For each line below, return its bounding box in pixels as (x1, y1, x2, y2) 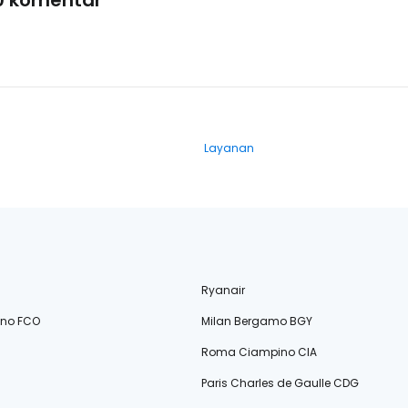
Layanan (204, 140, 254, 156)
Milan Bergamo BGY (201, 313, 313, 329)
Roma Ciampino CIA (201, 344, 318, 360)
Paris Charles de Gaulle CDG (201, 375, 360, 391)
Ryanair (201, 282, 246, 298)
